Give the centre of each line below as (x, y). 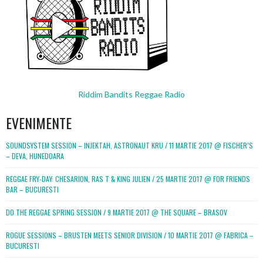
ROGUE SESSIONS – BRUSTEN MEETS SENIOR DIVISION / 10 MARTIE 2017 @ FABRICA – (130, 235)
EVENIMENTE (39, 123)
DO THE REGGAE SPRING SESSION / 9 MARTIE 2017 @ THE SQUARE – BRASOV (117, 213)
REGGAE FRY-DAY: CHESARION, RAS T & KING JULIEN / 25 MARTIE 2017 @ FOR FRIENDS (128, 179)
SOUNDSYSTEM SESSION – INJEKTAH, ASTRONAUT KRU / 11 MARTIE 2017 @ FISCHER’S (129, 146)
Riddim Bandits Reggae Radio (131, 95)
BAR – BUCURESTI (32, 190)
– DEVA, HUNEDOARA (35, 156)
